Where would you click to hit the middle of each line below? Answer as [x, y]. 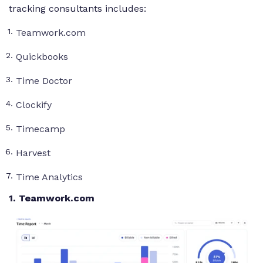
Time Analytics [49, 177]
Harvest [33, 153]
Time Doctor [44, 80]
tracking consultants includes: [77, 8]
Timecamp [41, 129]
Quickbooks [42, 56]
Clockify [34, 104]
